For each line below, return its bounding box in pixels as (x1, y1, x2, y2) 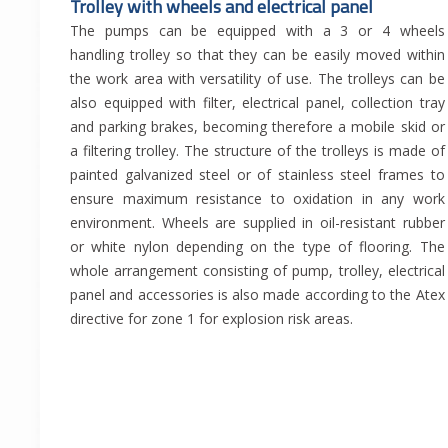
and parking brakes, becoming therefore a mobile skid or (70, 117, 445, 137)
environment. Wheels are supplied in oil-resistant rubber (70, 213, 445, 233)
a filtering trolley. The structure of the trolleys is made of (70, 141, 445, 161)
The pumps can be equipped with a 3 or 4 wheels (70, 21, 445, 41)
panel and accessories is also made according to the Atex (70, 285, 445, 305)
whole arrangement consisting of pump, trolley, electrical (70, 261, 445, 281)
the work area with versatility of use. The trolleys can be (70, 69, 445, 89)
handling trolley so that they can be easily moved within (70, 45, 445, 65)
